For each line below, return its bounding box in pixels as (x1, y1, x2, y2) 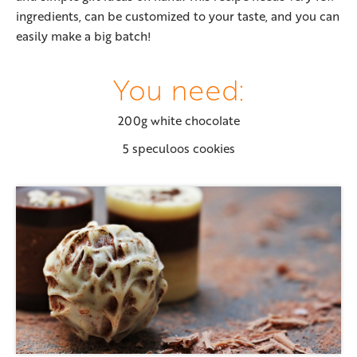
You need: (113, 69, 244, 109)
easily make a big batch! (16, 27, 151, 45)
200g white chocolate (117, 112, 240, 130)
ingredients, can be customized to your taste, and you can (16, 7, 339, 25)
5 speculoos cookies (122, 139, 235, 158)
